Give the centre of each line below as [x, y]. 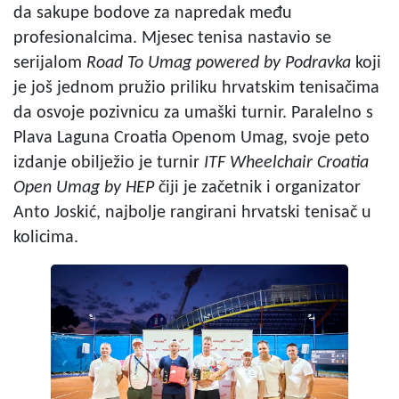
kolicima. [48, 237]
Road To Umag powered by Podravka [219, 63]
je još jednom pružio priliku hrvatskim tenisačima [196, 88]
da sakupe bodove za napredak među [153, 13]
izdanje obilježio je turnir [109, 163]
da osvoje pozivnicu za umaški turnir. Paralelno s [193, 113]
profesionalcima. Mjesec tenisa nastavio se [172, 38]
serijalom [50, 63]
